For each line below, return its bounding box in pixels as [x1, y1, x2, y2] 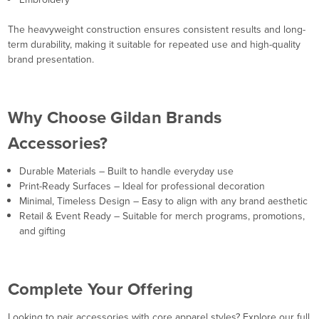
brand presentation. [7, 52, 94, 68]
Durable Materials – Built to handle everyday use [19, 164, 234, 179]
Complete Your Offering [7, 276, 193, 303]
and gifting [19, 224, 66, 239]
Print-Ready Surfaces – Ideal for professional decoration [19, 179, 265, 194]
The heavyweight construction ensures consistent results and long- [7, 22, 305, 38]
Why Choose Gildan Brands [7, 105, 222, 131]
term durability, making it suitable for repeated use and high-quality [7, 37, 300, 53]
